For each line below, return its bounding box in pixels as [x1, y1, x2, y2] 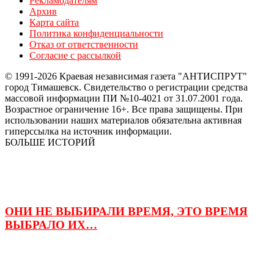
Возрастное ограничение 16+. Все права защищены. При [5, 104, 243, 115]
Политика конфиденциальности [29, 28, 163, 39]
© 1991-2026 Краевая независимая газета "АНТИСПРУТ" [5, 71, 247, 82]
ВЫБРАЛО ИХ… [5, 218, 97, 231]
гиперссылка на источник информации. [5, 126, 172, 137]
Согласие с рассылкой [29, 50, 121, 61]
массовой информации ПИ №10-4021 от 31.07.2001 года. [5, 93, 243, 104]
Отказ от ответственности [29, 39, 138, 50]
